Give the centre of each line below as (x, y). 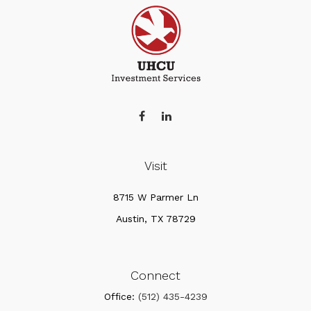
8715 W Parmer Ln (155, 197)
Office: (121, 296)
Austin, (131, 219)
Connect (155, 275)
